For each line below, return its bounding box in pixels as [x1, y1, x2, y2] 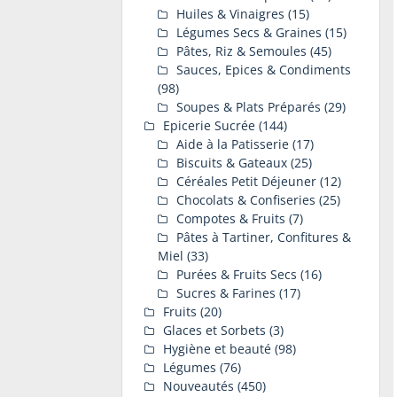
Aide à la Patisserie [176, 136, 289, 152]
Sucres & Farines [176, 284, 276, 301]
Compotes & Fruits [176, 210, 285, 227]
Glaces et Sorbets [163, 322, 266, 339]
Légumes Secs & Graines [176, 24, 322, 41]
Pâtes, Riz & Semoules [176, 43, 307, 59]
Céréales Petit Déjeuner [176, 173, 316, 190]
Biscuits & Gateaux [176, 154, 287, 171]
